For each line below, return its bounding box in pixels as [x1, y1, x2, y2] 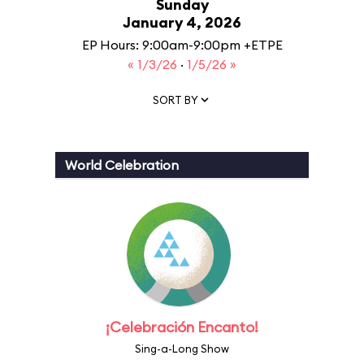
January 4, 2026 [123, 13, 241, 32]
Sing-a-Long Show [135, 342, 229, 355]
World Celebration [65, 157, 179, 173]
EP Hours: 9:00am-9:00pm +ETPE [81, 37, 283, 53]
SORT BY [153, 93, 198, 106]
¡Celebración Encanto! [106, 318, 258, 336]
